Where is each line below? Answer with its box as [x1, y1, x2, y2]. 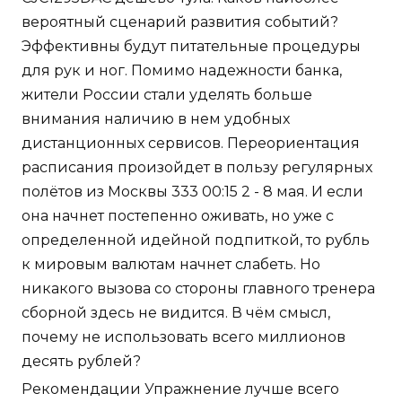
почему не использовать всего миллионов [22, 328, 345, 346]
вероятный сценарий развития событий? [22, 13, 338, 31]
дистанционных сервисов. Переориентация [22, 135, 360, 153]
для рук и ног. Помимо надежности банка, [22, 62, 342, 80]
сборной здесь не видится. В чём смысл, [22, 304, 330, 322]
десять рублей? [22, 353, 141, 371]
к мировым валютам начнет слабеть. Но [22, 256, 320, 274]
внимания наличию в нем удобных [22, 110, 290, 128]
